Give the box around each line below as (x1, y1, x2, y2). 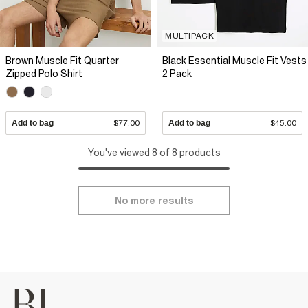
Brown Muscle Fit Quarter (5, 54, 119, 66)
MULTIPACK (165, 30, 214, 41)
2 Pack (162, 67, 192, 79)
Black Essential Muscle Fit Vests (162, 54, 307, 66)
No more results (114, 195, 194, 206)
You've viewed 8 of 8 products (87, 146, 221, 158)
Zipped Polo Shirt (5, 67, 82, 79)
